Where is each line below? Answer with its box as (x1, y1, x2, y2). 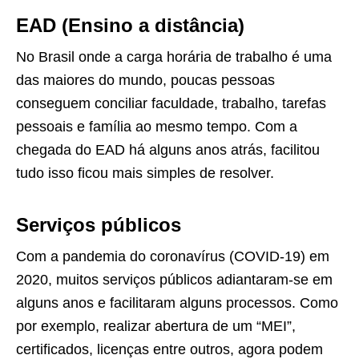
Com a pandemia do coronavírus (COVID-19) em (16, 248, 329, 264)
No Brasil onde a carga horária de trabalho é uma (16, 48, 332, 65)
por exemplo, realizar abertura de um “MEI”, (16, 317, 296, 334)
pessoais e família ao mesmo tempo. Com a (16, 118, 297, 135)
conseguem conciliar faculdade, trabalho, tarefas (16, 95, 326, 111)
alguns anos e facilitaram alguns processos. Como (16, 294, 338, 311)
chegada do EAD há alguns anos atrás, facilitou (16, 141, 320, 158)
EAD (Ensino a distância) (16, 14, 244, 36)
